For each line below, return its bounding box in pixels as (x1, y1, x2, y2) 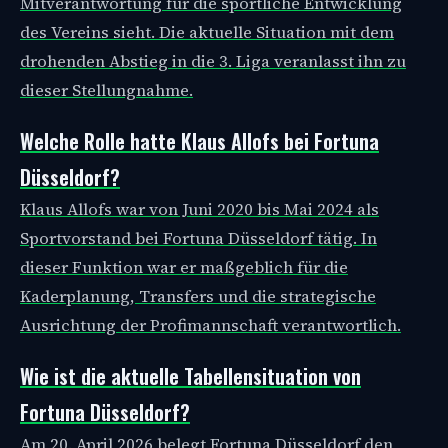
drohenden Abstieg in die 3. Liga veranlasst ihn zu (20, 50, 406, 73)
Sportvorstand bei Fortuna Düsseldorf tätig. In (20, 227, 377, 250)
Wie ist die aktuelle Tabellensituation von (20, 361, 361, 391)
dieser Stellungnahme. (20, 79, 193, 102)
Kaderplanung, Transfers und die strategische (20, 285, 376, 308)
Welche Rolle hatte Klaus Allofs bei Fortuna (20, 126, 379, 156)
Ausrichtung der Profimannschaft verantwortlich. (20, 314, 401, 337)
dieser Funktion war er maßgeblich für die (20, 256, 348, 279)
